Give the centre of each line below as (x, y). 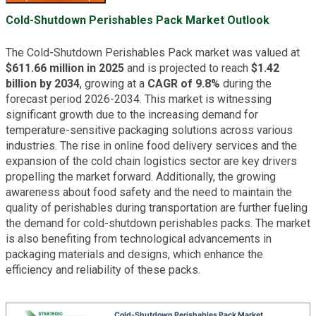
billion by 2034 (43, 83)
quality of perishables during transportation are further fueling (157, 207)
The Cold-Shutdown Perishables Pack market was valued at (153, 52)
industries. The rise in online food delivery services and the (151, 145)
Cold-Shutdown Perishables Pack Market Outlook (138, 20)
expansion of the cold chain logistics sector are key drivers (151, 161)
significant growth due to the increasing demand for (132, 114)
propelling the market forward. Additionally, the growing (141, 176)
